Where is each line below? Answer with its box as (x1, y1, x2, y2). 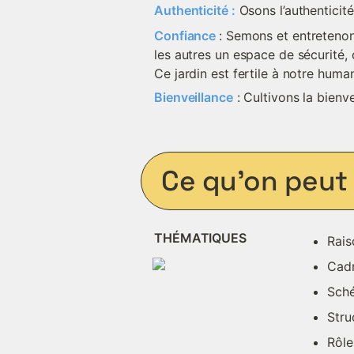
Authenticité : (154, 2, 235, 18)
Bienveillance (154, 89, 233, 105)
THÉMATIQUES (154, 230, 247, 246)
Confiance (154, 28, 219, 43)
